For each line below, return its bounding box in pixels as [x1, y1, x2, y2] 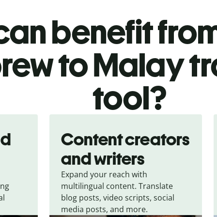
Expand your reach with [61, 169, 148, 180]
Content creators [61, 128, 190, 150]
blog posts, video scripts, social [61, 192, 175, 203]
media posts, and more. [61, 203, 148, 215]
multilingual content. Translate [61, 180, 173, 191]
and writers [61, 148, 145, 169]
